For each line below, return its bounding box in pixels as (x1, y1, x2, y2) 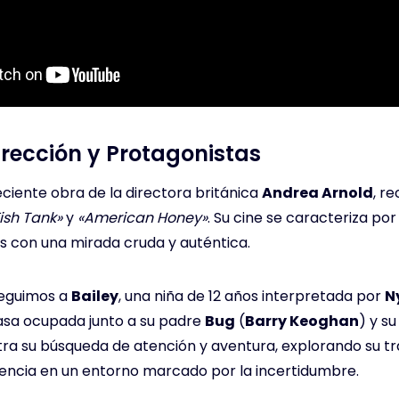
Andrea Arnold (262, 183, 373, 204)
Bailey (71, 286, 118, 307)
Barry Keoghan (245, 311, 359, 332)
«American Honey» (77, 208, 208, 229)
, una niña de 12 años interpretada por (118, 286, 385, 307)
